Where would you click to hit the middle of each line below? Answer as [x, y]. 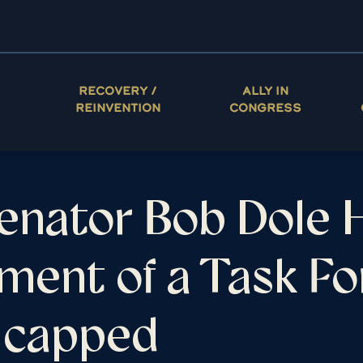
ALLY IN [266, 90]
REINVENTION [117, 107]
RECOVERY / [117, 90]
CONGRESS [266, 107]
